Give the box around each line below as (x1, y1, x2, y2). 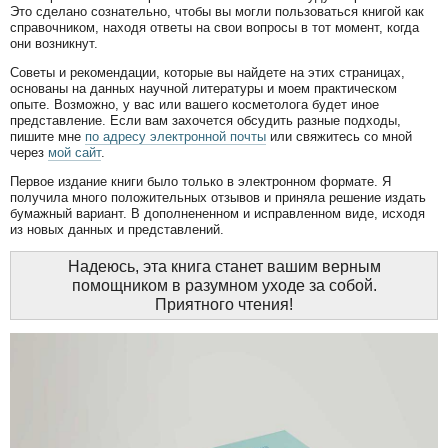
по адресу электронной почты (85, 128, 266, 144)
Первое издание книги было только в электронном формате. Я (10, 173, 391, 189)
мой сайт (48, 144, 101, 160)
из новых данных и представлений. (10, 221, 224, 237)
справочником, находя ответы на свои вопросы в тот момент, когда (10, 19, 419, 35)
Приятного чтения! (155, 295, 293, 313)
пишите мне (10, 128, 85, 144)
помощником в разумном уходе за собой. (71, 276, 377, 294)
